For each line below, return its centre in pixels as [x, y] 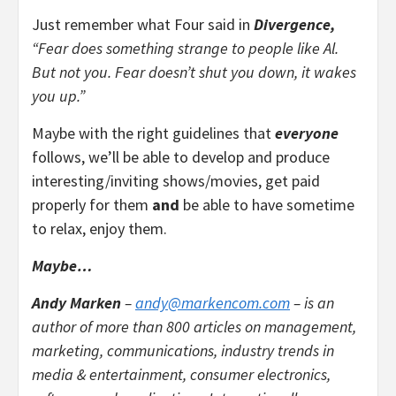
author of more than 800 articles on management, [194, 326]
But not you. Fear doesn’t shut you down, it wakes [194, 72]
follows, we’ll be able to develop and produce [181, 156]
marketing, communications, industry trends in [183, 350]
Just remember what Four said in [143, 24]
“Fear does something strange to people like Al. [185, 48]
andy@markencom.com [213, 302]
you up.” [58, 95]
